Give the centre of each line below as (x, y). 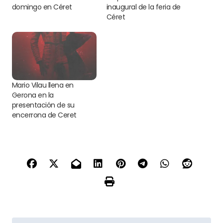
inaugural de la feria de (144, 7)
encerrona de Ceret (44, 115)
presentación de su (43, 105)
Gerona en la (33, 95)
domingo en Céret (42, 7)
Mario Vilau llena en (43, 85)
